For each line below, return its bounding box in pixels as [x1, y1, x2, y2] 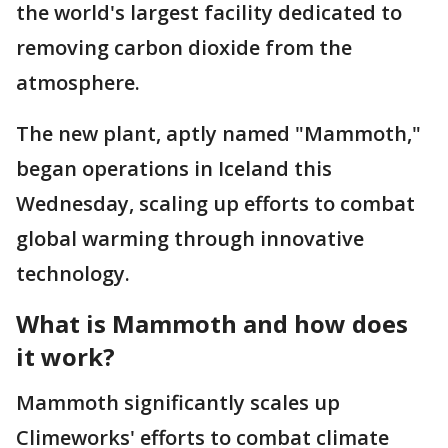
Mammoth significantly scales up [16, 389, 340, 417]
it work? [16, 340, 115, 374]
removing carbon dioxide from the [16, 34, 352, 62]
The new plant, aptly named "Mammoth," [16, 120, 421, 148]
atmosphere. [16, 69, 145, 97]
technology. [16, 260, 130, 288]
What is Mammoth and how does [16, 307, 408, 341]
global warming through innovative [16, 225, 364, 253]
